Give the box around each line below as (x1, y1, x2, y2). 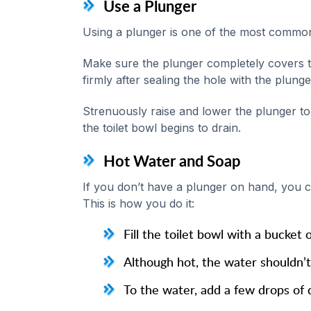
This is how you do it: (82, 196, 194, 210)
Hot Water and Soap (103, 149, 241, 171)
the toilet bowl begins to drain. (82, 120, 241, 135)
